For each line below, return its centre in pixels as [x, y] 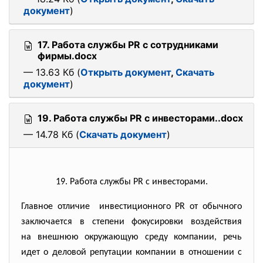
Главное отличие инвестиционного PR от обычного [131, 207]
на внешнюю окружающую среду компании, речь [131, 237]
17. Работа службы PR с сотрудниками [128, 45]
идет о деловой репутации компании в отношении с [131, 252]
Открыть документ [126, 72]
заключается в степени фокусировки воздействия [131, 222]
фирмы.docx [67, 56]
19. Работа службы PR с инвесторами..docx [140, 118]
